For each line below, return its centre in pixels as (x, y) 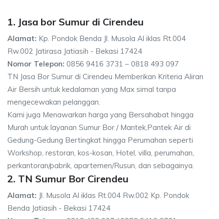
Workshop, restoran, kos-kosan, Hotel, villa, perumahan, (101, 153)
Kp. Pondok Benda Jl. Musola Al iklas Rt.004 (111, 38)
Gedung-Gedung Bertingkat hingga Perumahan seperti (100, 140)
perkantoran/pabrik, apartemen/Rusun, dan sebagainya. (101, 165)
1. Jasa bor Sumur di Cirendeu (76, 22)
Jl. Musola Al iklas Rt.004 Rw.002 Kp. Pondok (113, 195)
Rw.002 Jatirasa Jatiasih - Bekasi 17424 (75, 51)
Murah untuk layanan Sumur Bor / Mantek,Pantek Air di (99, 127)
